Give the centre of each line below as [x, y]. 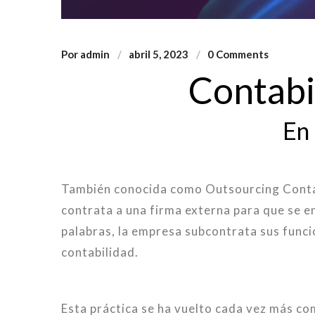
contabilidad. [100, 252]
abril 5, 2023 [159, 54]
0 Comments [238, 54]
